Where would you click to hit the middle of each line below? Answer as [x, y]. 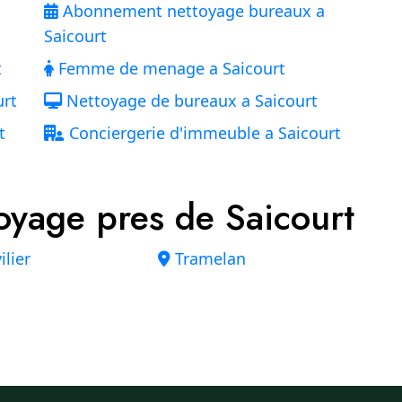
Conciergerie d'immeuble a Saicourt [203, 133]
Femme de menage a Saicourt [170, 68]
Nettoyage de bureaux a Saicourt [190, 100]
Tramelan [208, 258]
